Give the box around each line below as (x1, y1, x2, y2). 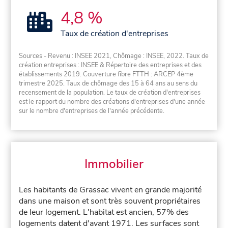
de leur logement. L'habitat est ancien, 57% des (19, 207, 189, 218)
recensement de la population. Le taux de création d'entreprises (19, 88, 201, 98)
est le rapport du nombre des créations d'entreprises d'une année (19, 97, 206, 107)
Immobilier (84, 156, 144, 173)
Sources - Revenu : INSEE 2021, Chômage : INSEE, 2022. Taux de (19, 51, 209, 61)
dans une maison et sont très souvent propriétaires (19, 195, 201, 207)
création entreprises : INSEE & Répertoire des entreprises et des (19, 61, 202, 70)
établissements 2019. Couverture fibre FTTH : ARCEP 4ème (19, 70, 194, 79)
